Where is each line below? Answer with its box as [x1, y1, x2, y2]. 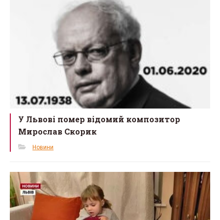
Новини [32, 144, 54, 151]
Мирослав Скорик [18, 126, 97, 137]
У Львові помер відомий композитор [18, 114, 181, 125]
